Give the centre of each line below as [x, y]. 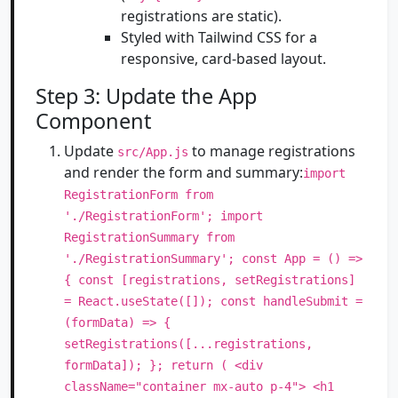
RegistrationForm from [139, 195]
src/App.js [153, 152]
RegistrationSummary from [149, 237]
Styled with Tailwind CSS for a [219, 37]
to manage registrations [272, 151]
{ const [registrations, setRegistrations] [210, 280]
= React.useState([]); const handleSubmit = [213, 301]
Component [93, 121]
